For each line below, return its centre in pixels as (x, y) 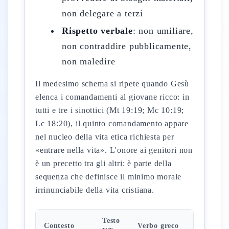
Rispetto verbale (97, 31)
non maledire (89, 61)
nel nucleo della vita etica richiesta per (105, 137)
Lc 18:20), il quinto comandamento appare (112, 123)
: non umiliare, (163, 31)
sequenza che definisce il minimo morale (109, 177)
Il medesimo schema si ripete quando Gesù (112, 84)
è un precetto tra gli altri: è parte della (104, 163)
